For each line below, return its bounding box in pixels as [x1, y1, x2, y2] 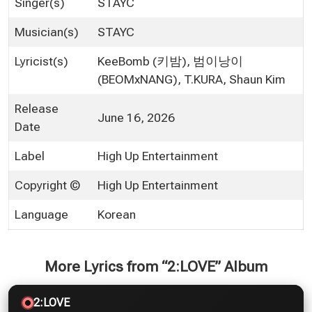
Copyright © [15, 178, 80, 192]
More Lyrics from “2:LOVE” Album [45, 258, 267, 275]
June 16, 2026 [97, 110, 175, 125]
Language [15, 207, 68, 221]
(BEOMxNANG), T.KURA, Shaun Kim [97, 72, 286, 86]
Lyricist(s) [15, 54, 68, 68]
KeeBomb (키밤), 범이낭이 [97, 54, 243, 68]
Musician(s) [15, 24, 79, 39]
